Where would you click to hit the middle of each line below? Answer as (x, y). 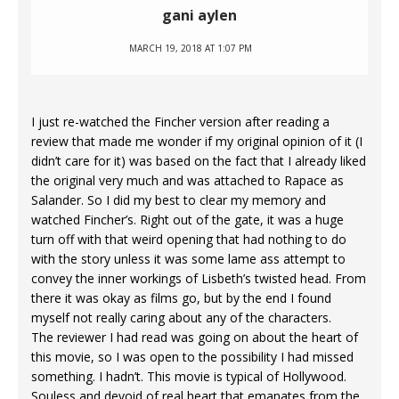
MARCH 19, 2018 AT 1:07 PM (191, 49)
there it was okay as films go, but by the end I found (181, 298)
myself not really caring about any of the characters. (181, 318)
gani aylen (199, 16)
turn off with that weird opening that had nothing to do (189, 240)
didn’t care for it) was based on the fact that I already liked (199, 161)
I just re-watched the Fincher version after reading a (180, 122)
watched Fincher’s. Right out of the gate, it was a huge (187, 220)
